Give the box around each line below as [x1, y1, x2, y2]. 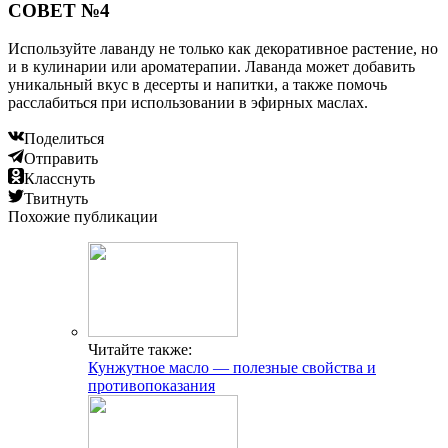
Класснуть [24, 170, 95, 188]
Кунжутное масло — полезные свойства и [88, 359, 376, 377]
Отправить [24, 150, 98, 168]
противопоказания [88, 377, 215, 395]
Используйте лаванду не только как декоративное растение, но [8, 40, 438, 58]
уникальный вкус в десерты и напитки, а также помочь [8, 76, 387, 94]
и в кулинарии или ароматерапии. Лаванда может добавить [8, 58, 415, 76]
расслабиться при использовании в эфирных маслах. [8, 94, 368, 112]
